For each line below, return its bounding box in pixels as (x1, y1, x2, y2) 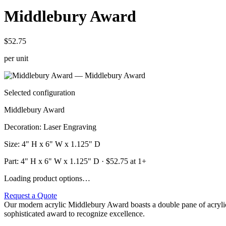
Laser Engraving (43, 122, 96, 131)
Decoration (4, 122, 39, 131)
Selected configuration (4, 88, 75, 97)
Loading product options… (4, 174, 90, 183)
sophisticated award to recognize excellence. (4, 209, 145, 218)
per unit (4, 53, 28, 63)
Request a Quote (4, 191, 57, 200)
